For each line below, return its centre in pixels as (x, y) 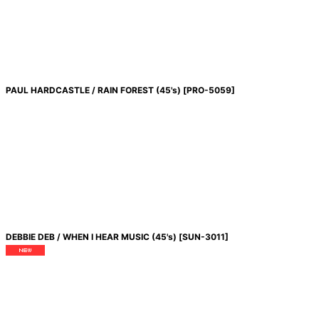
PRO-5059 (209, 90)
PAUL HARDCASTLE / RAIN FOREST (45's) (93, 90)
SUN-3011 (203, 237)
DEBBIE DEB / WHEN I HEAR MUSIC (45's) (91, 237)
